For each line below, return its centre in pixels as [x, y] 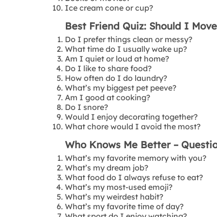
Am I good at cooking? [108, 97]
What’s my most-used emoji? [119, 187]
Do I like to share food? [108, 68]
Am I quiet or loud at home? [117, 58]
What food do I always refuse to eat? [134, 177]
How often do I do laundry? [116, 78]
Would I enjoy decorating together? [132, 116]
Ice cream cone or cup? [109, 8]
